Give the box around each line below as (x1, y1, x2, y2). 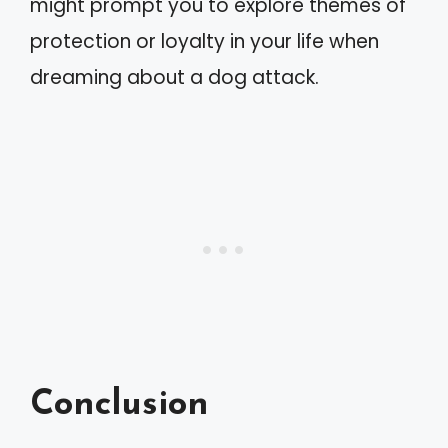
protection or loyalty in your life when (30, 28, 379, 55)
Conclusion (30, 387, 209, 423)
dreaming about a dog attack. (30, 64, 319, 91)
